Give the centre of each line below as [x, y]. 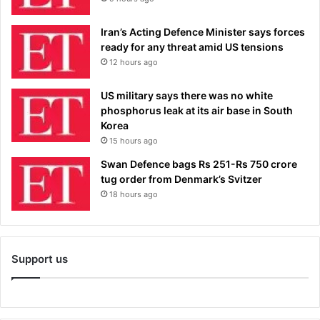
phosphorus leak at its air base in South [197, 111]
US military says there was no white [187, 96]
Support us [40, 259]
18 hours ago [134, 195]
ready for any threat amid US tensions [192, 47]
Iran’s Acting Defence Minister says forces [203, 32]
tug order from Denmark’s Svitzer [181, 179]
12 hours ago [134, 62]
